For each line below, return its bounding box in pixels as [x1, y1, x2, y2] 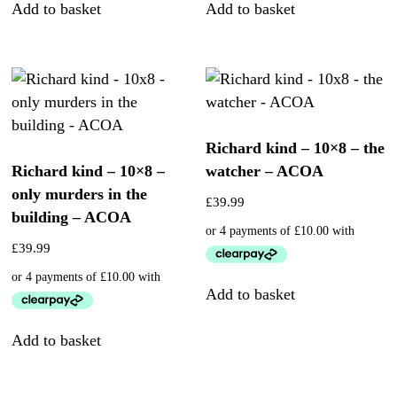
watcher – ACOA [206, 161, 324, 180]
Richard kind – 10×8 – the [206, 138, 385, 157]
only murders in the [12, 184, 148, 203]
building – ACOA [12, 207, 132, 226]
